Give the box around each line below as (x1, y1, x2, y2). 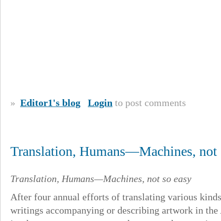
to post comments (112, 97, 186, 108)
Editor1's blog (20, 97, 80, 108)
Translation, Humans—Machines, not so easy (10, 173, 191, 184)
